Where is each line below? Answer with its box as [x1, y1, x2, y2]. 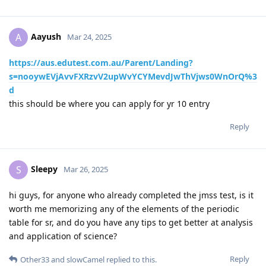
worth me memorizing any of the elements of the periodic [9, 202, 239, 214]
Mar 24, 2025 [67, 31, 112, 42]
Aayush [31, 30, 61, 42]
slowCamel [66, 254, 104, 265]
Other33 [20, 254, 49, 265]
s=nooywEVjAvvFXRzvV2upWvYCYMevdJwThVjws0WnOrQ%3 [9, 70, 257, 82]
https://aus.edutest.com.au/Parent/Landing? [9, 56, 193, 68]
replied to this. [104, 254, 157, 265]
